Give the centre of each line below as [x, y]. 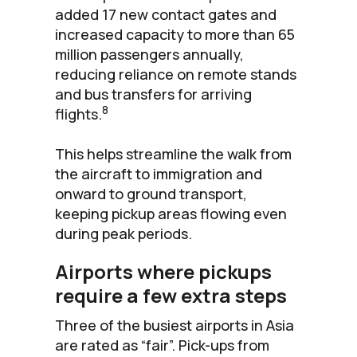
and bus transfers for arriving [153, 94]
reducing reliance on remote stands [176, 74]
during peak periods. [124, 233]
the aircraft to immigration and [159, 173]
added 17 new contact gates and [166, 14]
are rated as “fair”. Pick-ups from [162, 345]
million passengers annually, [149, 54]
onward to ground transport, [151, 193]
